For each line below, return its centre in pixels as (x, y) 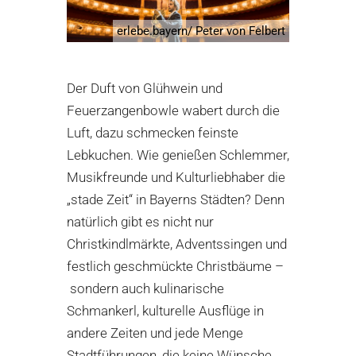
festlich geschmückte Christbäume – (175, 267)
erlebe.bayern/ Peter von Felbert (201, 31)
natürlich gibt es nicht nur (140, 222)
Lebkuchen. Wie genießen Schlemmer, (178, 155)
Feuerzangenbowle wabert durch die (173, 111)
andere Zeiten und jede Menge (155, 333)
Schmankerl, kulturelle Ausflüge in (165, 311)
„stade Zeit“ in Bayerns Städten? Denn (176, 200)
